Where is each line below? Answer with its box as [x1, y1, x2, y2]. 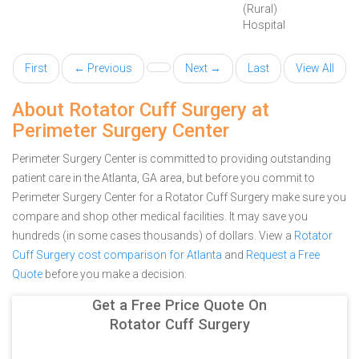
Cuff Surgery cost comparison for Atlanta [12, 248, 222, 261]
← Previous [74, 62, 132, 75]
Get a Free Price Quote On [92, 296, 267, 313]
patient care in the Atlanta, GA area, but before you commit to [12, 171, 315, 184]
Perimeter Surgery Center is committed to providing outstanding [12, 152, 331, 165]
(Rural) [243, 2, 277, 15]
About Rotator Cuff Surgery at [12, 99, 269, 121]
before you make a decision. [42, 268, 187, 280]
